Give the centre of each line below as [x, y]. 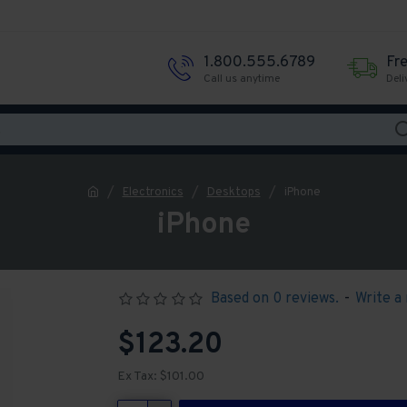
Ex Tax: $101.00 [161, 377]
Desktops [233, 192]
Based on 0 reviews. [274, 299]
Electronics [153, 192]
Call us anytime [242, 79]
